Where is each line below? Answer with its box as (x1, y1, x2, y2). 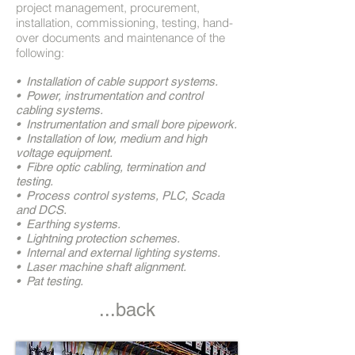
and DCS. (16, 203, 67, 216)
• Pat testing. (16, 274, 83, 288)
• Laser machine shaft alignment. (16, 260, 186, 273)
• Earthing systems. (16, 217, 120, 231)
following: (16, 45, 64, 60)
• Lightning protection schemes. (16, 231, 180, 245)
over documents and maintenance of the (16, 30, 225, 45)
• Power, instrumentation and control (16, 89, 203, 102)
